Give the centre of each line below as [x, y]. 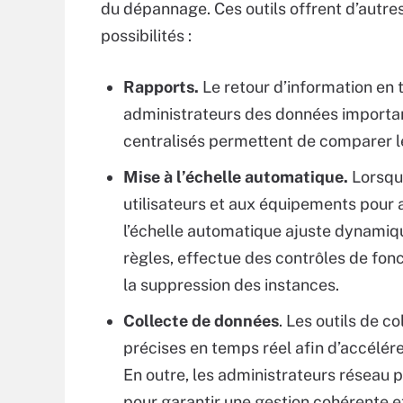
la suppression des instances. [231, 285]
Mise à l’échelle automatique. [236, 177]
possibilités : [146, 36]
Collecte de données [201, 321]
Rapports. [161, 87]
